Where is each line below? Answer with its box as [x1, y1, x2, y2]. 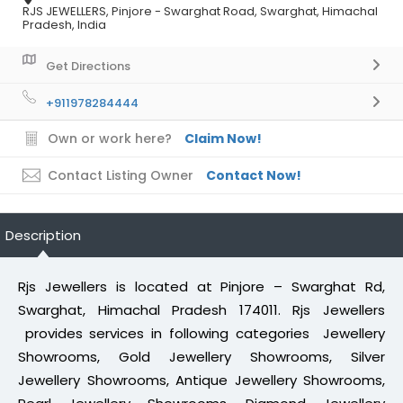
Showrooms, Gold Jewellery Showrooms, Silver [18, 347, 385, 367]
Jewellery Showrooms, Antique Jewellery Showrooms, [18, 371, 385, 390]
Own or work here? [48, 130, 172, 148]
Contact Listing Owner [48, 166, 193, 185]
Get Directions [46, 58, 130, 76]
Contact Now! [206, 166, 301, 185]
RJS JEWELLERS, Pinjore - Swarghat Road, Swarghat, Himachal [22, 3, 378, 21]
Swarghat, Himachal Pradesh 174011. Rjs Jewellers [18, 300, 385, 320]
